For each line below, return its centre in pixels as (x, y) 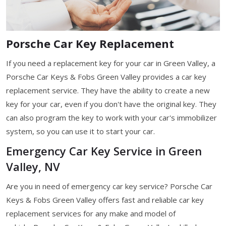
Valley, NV (33, 166)
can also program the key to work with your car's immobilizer (111, 117)
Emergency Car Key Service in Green (104, 151)
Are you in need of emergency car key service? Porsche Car (109, 186)
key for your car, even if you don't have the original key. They (111, 104)
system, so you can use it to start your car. (80, 131)
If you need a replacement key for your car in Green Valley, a (111, 63)
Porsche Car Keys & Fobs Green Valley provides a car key (106, 76)
